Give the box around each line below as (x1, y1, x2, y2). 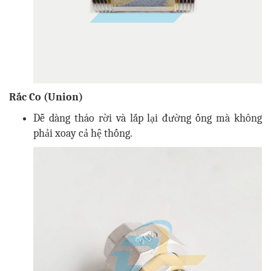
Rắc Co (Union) (9, 91, 83, 104)
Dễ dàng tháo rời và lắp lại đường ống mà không (33, 112, 262, 125)
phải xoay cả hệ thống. (33, 127, 132, 140)
